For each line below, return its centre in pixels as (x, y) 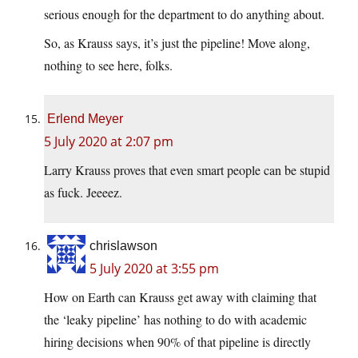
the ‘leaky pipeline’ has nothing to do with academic (175, 320)
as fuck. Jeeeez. (83, 193)
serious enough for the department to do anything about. (184, 14)
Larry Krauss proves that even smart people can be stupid (187, 170)
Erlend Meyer (85, 119)
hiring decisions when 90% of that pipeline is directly (177, 342)
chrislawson (123, 246)
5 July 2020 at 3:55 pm (154, 269)
